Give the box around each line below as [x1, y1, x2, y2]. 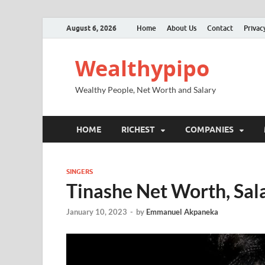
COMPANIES [185, 124, 234, 134]
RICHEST [121, 124, 155, 134]
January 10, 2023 [66, 207, 127, 217]
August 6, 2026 [66, 23, 117, 33]
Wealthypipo [75, 54, 209, 83]
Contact [207, 23, 233, 33]
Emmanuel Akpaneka [146, 207, 218, 217]
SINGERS [66, 167, 93, 176]
